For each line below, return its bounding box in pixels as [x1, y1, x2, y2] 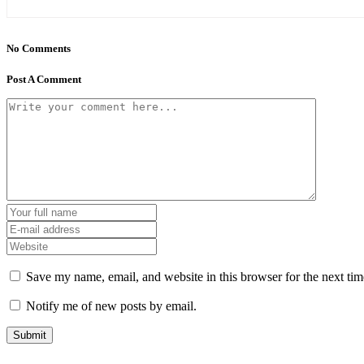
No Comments [6, 41, 71, 54]
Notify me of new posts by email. [26, 298, 197, 313]
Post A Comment [6, 72, 81, 85]
